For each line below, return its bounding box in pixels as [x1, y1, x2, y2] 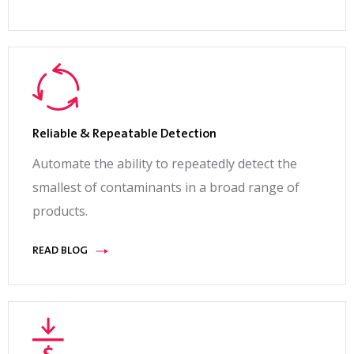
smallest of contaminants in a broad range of [32, 179, 299, 197]
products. [32, 202, 88, 220]
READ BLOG [32, 246, 88, 258]
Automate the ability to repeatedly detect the [32, 155, 297, 173]
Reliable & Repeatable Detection [32, 128, 217, 141]
